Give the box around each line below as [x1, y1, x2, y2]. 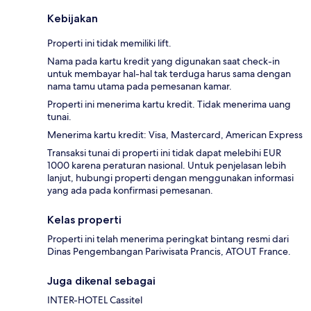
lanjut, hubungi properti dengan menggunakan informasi [47, 171, 294, 185]
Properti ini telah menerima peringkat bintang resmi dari [47, 233, 289, 246]
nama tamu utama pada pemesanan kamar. [47, 80, 232, 93]
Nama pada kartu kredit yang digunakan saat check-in [47, 55, 280, 68]
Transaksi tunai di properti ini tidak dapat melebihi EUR [47, 146, 281, 160]
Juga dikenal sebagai [47, 274, 155, 288]
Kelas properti [47, 213, 121, 227]
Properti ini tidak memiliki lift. [47, 37, 171, 50]
